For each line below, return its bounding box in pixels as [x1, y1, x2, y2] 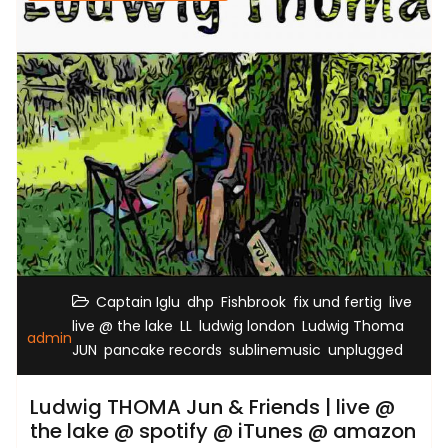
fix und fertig [293, 291, 382, 312]
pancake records [104, 339, 222, 360]
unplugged [328, 339, 403, 360]
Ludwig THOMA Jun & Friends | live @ [30, 392, 395, 421]
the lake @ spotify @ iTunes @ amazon [30, 416, 416, 445]
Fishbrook [221, 291, 286, 312]
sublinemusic [229, 339, 321, 360]
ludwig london [199, 315, 295, 336]
